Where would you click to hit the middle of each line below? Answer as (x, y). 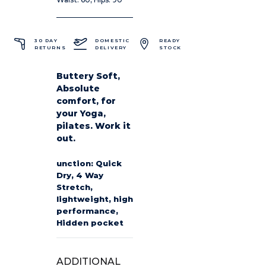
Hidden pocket (90, 222)
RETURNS (50, 47)
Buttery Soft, (88, 76)
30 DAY (46, 40)
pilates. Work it (94, 126)
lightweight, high (95, 199)
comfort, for (86, 101)
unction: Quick (89, 163)
